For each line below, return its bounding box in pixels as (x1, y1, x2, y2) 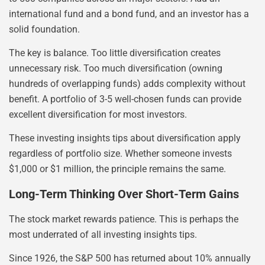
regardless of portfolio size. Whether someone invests (9, 148, 232, 160)
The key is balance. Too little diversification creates (9, 47, 221, 59)
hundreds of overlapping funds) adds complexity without (9, 78, 245, 90)
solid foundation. (9, 23, 80, 35)
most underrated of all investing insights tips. (9, 228, 197, 240)
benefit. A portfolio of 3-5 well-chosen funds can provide (9, 93, 241, 105)
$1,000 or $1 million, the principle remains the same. (9, 163, 226, 175)
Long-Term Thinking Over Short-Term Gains (9, 186, 239, 201)
